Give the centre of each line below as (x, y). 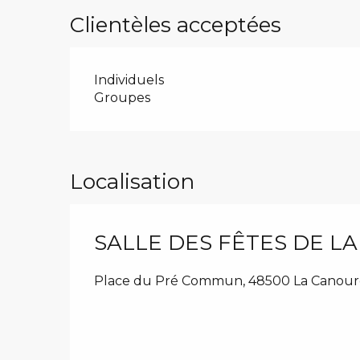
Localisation (132, 181)
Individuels (129, 80)
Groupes (123, 97)
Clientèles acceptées (176, 25)
